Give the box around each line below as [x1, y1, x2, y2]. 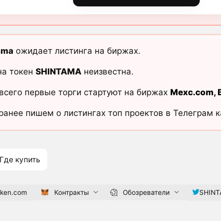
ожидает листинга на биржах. [13, 46, 141, 56]
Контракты [54, 188, 89, 196]
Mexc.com [170, 87, 214, 98]
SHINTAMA [35, 67, 81, 77]
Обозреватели [122, 188, 170, 196]
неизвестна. [81, 67, 134, 77]
